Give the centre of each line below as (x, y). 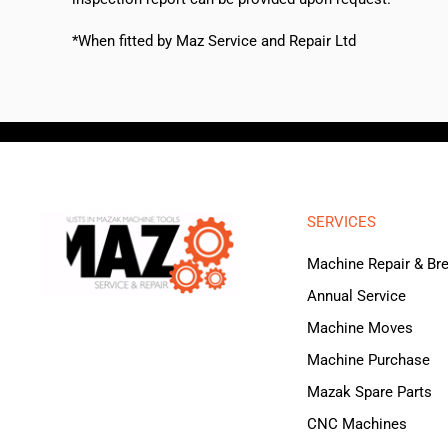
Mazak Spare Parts (369, 392)
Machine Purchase (368, 360)
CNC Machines (356, 424)
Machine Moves (359, 328)
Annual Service (356, 296)
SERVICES (341, 222)
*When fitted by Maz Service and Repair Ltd (214, 41)
